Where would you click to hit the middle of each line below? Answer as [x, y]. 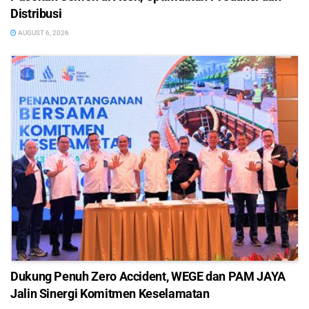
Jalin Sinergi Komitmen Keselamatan [110, 293]
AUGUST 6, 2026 [43, 33]
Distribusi [36, 14]
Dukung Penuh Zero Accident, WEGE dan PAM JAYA [148, 276]
